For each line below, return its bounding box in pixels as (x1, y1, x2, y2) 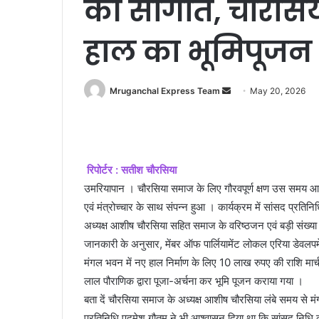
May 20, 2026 (250, 85, 305, 96)
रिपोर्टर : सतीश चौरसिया (86, 162, 177, 177)
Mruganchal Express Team (110, 85, 220, 96)
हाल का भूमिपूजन (84, 31, 312, 72)
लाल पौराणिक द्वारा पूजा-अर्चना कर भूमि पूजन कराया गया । (84, 273, 303, 288)
